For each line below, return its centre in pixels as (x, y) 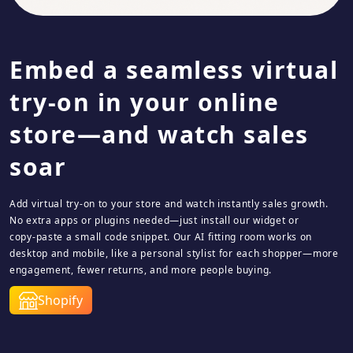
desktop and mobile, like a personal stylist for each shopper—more (174, 253)
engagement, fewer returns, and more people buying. (141, 270)
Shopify (60, 300)
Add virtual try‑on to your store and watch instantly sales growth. (169, 204)
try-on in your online (145, 102)
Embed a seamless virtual (174, 70)
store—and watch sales (159, 134)
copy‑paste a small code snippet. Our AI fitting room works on (161, 237)
